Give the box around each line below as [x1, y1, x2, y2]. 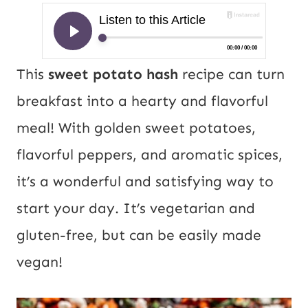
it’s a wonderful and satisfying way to [16, 173, 274, 191]
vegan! [16, 253, 63, 272]
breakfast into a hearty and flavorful [16, 92, 268, 111]
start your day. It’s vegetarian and [16, 199, 255, 218]
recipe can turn [182, 65, 285, 84]
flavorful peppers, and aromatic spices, [16, 146, 283, 164]
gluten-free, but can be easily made [16, 226, 261, 245]
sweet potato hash [48, 65, 182, 84]
